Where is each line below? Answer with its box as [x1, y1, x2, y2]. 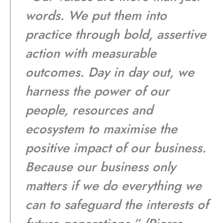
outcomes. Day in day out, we [25, 62, 194, 82]
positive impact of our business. [25, 138, 206, 157]
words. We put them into [25, 5, 167, 25]
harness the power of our [25, 81, 169, 101]
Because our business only [25, 157, 176, 176]
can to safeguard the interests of [25, 195, 209, 214]
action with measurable [25, 43, 156, 63]
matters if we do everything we [25, 176, 202, 195]
